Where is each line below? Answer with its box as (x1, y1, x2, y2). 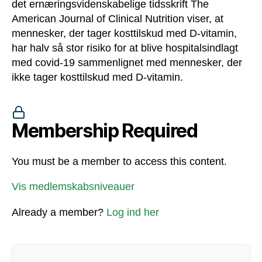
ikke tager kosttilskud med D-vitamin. (12, 71, 183, 83)
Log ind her (106, 206, 159, 218)
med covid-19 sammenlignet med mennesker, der (12, 56, 242, 68)
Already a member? (12, 206, 106, 218)
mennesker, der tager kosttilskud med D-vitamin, (12, 27, 237, 39)
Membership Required (12, 119, 198, 142)
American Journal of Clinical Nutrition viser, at (12, 12, 223, 25)
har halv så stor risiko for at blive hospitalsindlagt (12, 42, 238, 54)
